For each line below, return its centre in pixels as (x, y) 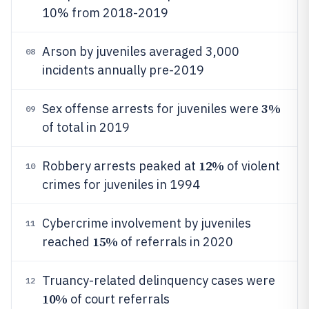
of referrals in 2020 (175, 242)
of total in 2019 (86, 127)
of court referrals (118, 299)
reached (67, 242)
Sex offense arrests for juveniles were (152, 109)
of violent (252, 166)
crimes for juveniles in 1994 (121, 185)
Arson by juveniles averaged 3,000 (141, 51)
